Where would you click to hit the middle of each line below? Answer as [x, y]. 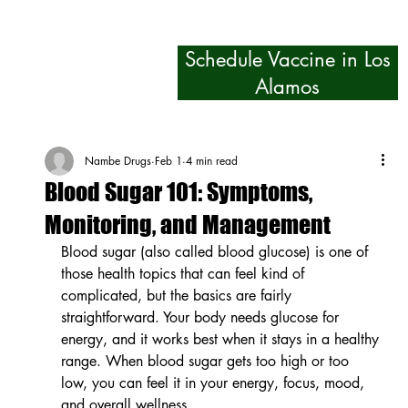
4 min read [211, 160]
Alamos [288, 87]
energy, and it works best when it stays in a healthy [222, 339]
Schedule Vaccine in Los [287, 60]
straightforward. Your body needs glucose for [202, 317]
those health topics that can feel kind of [184, 273]
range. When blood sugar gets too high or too [207, 361]
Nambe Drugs [117, 160]
